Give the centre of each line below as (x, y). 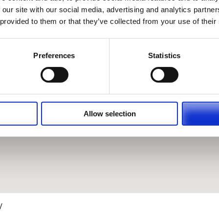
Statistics (164, 55)
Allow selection (109, 113)
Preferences (54, 55)
